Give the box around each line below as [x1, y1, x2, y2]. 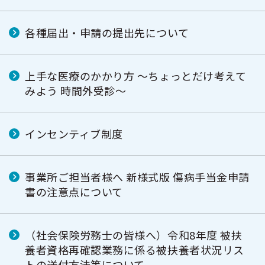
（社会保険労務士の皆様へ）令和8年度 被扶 [25, 227, 243, 243]
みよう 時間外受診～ [25, 83, 127, 98]
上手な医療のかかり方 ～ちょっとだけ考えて [25, 68, 247, 83]
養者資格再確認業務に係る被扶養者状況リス [25, 242, 244, 257]
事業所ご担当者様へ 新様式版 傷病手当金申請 [25, 169, 250, 185]
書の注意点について [25, 184, 123, 199]
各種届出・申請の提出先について [25, 25, 189, 40]
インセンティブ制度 [25, 126, 123, 141]
